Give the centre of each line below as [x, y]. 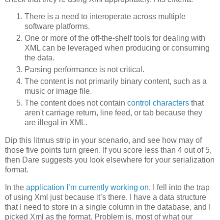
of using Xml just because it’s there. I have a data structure [106, 197]
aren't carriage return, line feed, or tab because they [113, 113]
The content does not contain [76, 103]
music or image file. [58, 91]
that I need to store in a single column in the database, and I [108, 207]
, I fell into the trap [179, 187]
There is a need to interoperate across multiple [105, 17]
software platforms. [57, 27]
